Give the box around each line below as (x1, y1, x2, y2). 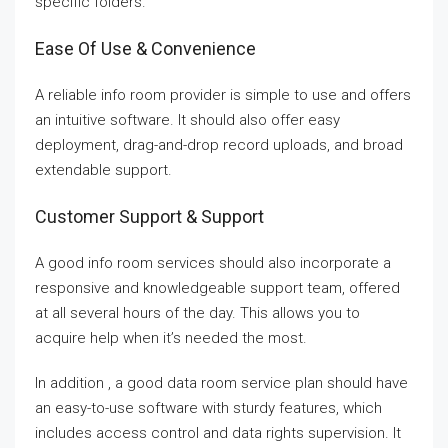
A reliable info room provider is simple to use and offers (35, 86, 411, 104)
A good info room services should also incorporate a (35, 254, 391, 272)
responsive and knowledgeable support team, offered (35, 279, 400, 297)
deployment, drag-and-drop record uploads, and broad (35, 136, 403, 154)
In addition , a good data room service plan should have (35, 374, 408, 392)
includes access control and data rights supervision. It (35, 424, 401, 442)
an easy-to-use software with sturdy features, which (35, 399, 382, 417)
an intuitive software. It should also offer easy (35, 111, 340, 129)
